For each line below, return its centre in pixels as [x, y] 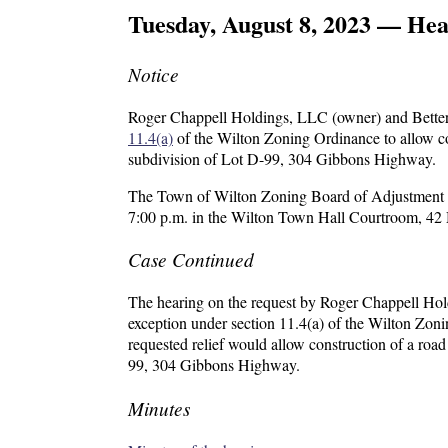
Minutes [159, 407]
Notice [153, 73]
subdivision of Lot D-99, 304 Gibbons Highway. [282, 158]
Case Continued [191, 259]
